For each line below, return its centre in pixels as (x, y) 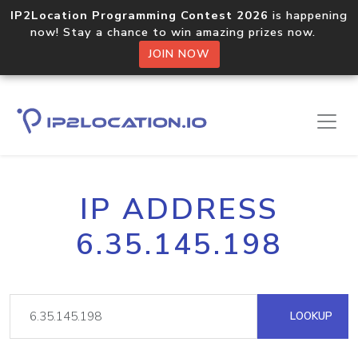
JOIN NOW (179, 54)
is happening (308, 15)
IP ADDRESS (179, 209)
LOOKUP (310, 316)
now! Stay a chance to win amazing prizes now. (179, 32)
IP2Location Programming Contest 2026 (139, 15)
